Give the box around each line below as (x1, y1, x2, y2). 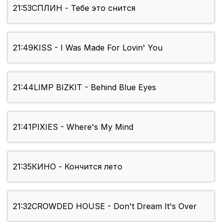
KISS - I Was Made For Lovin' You (33, 43, 163, 53)
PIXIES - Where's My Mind (32, 122, 133, 132)
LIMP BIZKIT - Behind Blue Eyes (34, 82, 156, 93)
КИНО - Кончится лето (32, 162, 122, 172)
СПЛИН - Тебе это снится (32, 3, 135, 13)
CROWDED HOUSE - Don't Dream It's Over (32, 201, 197, 212)
